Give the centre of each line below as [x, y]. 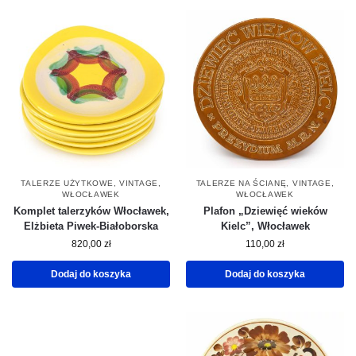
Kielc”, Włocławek [265, 226]
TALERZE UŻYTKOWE [67, 184]
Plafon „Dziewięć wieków [265, 211]
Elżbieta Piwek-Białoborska [91, 226]
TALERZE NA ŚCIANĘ [241, 184]
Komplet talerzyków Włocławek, [91, 211]
